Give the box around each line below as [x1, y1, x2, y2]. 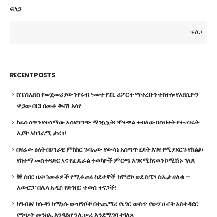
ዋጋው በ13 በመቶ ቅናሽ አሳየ [17, 101, 81, 110]
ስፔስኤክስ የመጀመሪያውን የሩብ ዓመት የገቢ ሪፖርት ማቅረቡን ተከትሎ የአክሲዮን [16, 90, 198, 100]
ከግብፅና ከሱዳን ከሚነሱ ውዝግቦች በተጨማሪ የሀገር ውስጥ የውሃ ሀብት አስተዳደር [16, 200, 199, 209]
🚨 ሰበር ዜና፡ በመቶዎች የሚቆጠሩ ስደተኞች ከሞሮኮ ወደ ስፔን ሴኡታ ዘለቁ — [16, 172, 191, 182]
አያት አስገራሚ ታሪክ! [17, 128, 66, 138]
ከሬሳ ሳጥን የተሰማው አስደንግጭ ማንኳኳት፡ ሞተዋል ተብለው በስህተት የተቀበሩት [16, 117, 199, 127]
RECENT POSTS [10, 70, 56, 80]
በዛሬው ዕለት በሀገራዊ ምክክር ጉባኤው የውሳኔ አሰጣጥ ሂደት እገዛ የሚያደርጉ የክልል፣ [16, 145, 204, 155]
